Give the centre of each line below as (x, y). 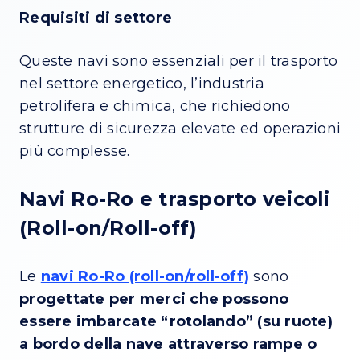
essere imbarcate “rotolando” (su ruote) (176, 321)
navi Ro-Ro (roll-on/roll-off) (145, 276)
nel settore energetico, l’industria (142, 83)
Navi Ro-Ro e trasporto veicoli (175, 198)
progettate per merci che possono (154, 299)
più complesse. (75, 151)
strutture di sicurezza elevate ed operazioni (180, 128)
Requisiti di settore (96, 17)
